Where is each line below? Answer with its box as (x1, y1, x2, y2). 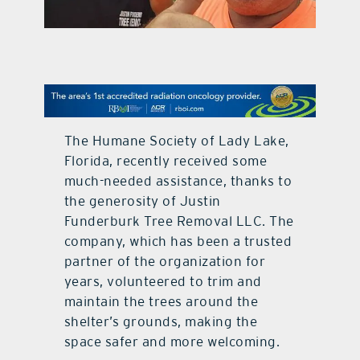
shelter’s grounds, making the (63, 313, 258, 330)
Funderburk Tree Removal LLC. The (63, 213, 294, 230)
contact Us (147, 26, 213, 42)
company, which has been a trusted (63, 233, 292, 250)
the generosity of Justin (63, 193, 221, 210)
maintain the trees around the (63, 293, 259, 310)
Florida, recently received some (63, 153, 268, 170)
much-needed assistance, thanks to (63, 173, 292, 190)
